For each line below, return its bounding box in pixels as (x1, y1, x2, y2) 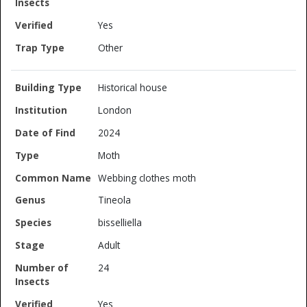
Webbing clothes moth (98, 171, 197, 184)
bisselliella (98, 216, 143, 230)
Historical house (98, 81, 168, 95)
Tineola (98, 193, 132, 207)
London (98, 103, 132, 117)
